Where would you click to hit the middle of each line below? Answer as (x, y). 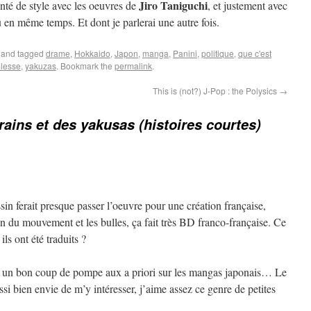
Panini (185, 53)
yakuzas (41, 66)
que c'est (255, 53)
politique (218, 53)
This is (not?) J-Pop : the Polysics (216, 91)
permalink (133, 66)
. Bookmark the (85, 66)
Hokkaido (92, 53)
